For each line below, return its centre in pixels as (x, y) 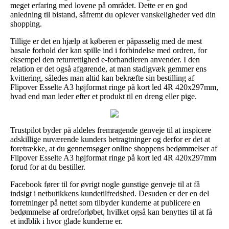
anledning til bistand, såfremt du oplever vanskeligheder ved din (113, 14)
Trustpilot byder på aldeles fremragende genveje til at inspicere (111, 130)
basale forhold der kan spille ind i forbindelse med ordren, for (109, 50)
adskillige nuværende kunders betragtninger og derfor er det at (110, 139)
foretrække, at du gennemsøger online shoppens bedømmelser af (114, 148)
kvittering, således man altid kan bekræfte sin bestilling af (102, 78)
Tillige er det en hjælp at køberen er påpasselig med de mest (106, 41)
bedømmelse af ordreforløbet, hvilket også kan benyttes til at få (111, 212)
